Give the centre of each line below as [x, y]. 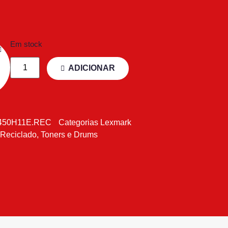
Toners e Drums [69, 135]
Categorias [78, 123]
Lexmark [116, 123]
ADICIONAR [92, 68]
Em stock [26, 44]
